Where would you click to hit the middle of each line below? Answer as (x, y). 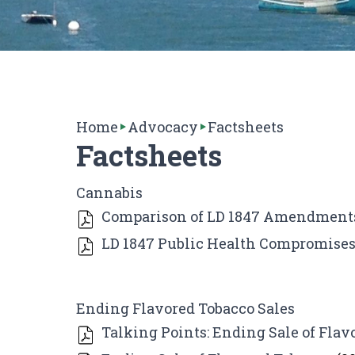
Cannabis (109, 193)
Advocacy (163, 127)
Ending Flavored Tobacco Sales (185, 308)
